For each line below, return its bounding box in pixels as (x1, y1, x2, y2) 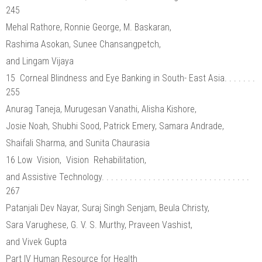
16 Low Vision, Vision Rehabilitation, (6, 154, 149, 166)
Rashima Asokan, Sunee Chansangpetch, (6, 38, 163, 50)
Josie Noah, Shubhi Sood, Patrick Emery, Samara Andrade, (6, 120, 226, 132)
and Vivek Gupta (6, 236, 67, 247)
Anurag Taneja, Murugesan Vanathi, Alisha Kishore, (6, 103, 199, 115)
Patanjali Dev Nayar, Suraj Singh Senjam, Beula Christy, (6, 202, 212, 213)
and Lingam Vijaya (6, 55, 74, 67)
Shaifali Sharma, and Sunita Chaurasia (6, 137, 150, 149)
